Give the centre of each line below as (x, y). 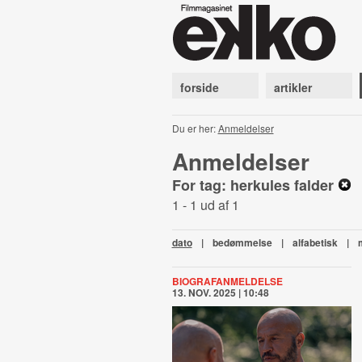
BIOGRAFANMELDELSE (227, 281)
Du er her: (195, 128)
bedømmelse (242, 242)
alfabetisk (315, 242)
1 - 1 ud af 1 (205, 205)
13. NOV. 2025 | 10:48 (220, 293)
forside (199, 87)
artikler (293, 87)
